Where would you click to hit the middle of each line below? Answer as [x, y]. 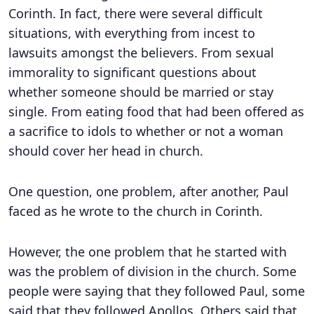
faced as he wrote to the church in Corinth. [136, 211]
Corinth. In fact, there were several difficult [136, 13]
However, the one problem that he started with [148, 252]
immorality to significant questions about [132, 72]
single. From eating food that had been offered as [156, 111]
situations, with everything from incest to [132, 33]
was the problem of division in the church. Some [152, 271]
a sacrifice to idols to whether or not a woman [146, 131]
